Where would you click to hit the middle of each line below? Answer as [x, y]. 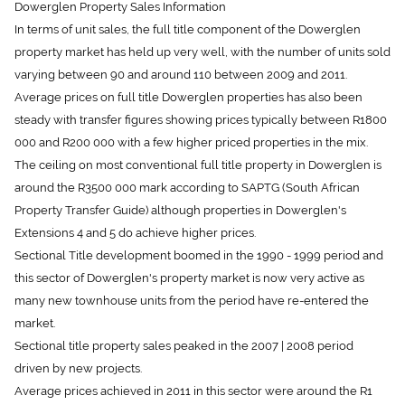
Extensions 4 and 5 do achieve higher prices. [135, 216]
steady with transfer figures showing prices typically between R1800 [201, 103]
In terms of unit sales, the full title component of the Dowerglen [188, 12]
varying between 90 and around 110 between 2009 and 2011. [181, 57]
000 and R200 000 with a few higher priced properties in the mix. [191, 125]
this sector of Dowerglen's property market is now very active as [189, 261]
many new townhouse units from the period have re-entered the [192, 283]
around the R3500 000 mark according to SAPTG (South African [187, 170]
